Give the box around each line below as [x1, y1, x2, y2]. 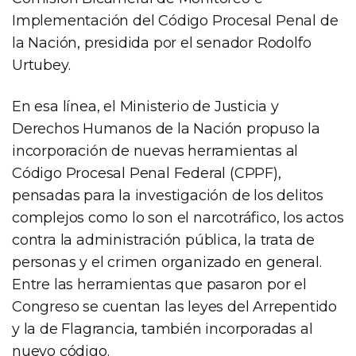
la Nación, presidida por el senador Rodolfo [12, 33, 311, 52]
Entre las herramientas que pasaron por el [12, 275, 307, 293]
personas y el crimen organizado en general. [12, 253, 322, 271]
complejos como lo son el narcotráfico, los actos [12, 208, 344, 226]
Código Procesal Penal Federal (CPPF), [12, 164, 281, 182]
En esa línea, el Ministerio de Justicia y [12, 97, 279, 115]
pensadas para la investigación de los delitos [12, 186, 323, 204]
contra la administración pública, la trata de [12, 230, 315, 249]
